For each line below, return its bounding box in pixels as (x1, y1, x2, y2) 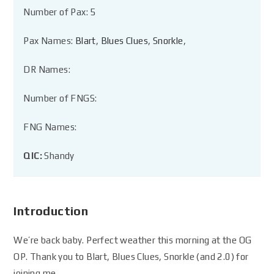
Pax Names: (23, 35, 75, 46)
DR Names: (23, 64, 71, 75)
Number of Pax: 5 (23, 7, 96, 17)
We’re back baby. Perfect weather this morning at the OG (13, 235, 252, 245)
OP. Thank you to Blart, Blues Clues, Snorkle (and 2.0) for (13, 251, 249, 262)
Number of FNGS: (23, 93, 97, 103)
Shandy (44, 150, 75, 161)
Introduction (13, 204, 89, 218)
